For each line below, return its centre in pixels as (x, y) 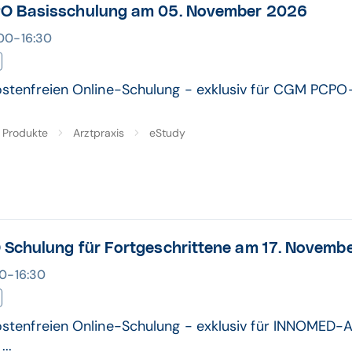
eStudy (168, 133)
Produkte (25, 133)
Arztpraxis (99, 133)
